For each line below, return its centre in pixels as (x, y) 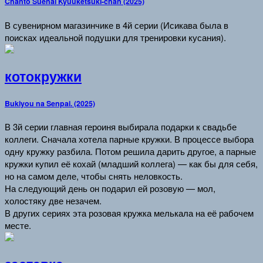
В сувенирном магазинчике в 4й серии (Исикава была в (117, 25)
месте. (18, 225)
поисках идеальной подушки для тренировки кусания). (115, 38)
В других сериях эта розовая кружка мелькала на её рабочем (129, 213)
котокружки (43, 76)
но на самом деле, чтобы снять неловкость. (94, 176)
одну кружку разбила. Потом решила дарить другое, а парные (130, 151)
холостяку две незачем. (53, 201)
